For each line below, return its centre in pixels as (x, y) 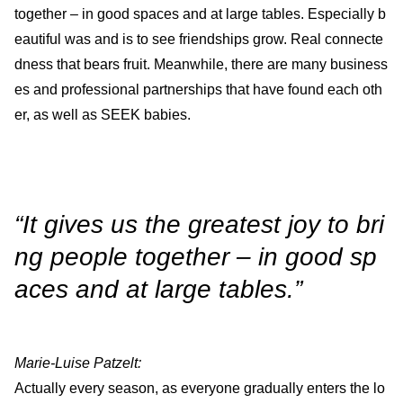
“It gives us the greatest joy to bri (199, 224)
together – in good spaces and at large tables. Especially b (200, 13)
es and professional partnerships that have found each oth (198, 89)
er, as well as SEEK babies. (103, 114)
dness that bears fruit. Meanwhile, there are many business (201, 64)
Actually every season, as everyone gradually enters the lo (200, 388)
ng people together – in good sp (196, 256)
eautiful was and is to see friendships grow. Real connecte (199, 39)
